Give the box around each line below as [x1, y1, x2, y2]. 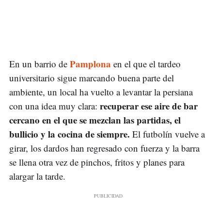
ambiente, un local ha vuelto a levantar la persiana [9, 86, 193, 98]
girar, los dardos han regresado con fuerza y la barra [9, 142, 200, 155]
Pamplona [70, 57, 113, 71]
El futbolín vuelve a [132, 128, 205, 140]
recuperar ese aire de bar [100, 99, 198, 113]
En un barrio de [9, 58, 70, 70]
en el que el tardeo [113, 58, 181, 70]
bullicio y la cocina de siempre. [9, 127, 132, 141]
